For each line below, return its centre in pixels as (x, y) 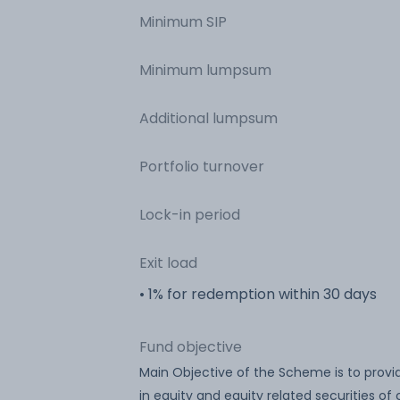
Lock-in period (190, 214)
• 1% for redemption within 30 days (258, 294)
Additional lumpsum (208, 118)
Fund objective (191, 346)
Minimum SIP (183, 21)
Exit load (168, 262)
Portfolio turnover (202, 166)
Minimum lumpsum (205, 70)
